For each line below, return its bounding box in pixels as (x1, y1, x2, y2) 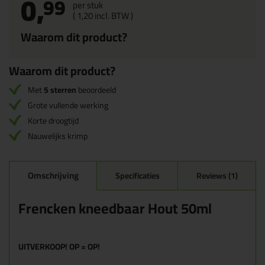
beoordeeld (76, 82, 116, 98)
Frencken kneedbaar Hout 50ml (18, 195, 212, 222)
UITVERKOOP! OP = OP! (18, 239, 100, 255)
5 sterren (44, 82, 76, 98)
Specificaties (115, 168, 160, 184)
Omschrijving (27, 167, 79, 185)
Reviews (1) (196, 168, 238, 184)
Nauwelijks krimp (28, 128, 88, 144)
